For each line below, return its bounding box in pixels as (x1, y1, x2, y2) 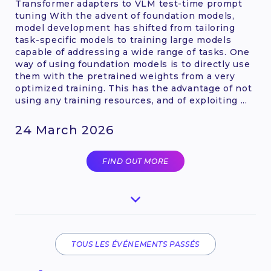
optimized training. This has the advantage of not (15, 82, 252, 94)
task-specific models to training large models (15, 34, 232, 45)
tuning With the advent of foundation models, (15, 10, 235, 21)
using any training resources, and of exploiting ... (15, 94, 247, 106)
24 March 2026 (15, 122, 114, 137)
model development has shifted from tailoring (15, 22, 235, 33)
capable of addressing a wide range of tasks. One (15, 46, 250, 57)
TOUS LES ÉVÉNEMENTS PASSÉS (71, 239, 200, 249)
